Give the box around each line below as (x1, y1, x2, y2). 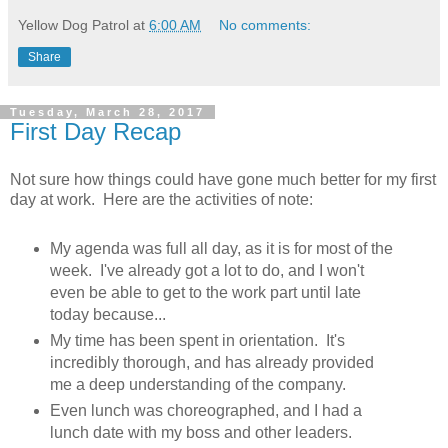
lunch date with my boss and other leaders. (49, 423, 352, 441)
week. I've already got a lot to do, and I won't (49, 261, 364, 279)
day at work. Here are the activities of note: (10, 191, 313, 208)
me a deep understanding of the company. (49, 375, 346, 393)
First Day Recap (10, 118, 181, 146)
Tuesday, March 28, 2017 (10, 106, 205, 119)
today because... (49, 305, 166, 323)
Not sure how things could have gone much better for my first (10, 171, 436, 188)
